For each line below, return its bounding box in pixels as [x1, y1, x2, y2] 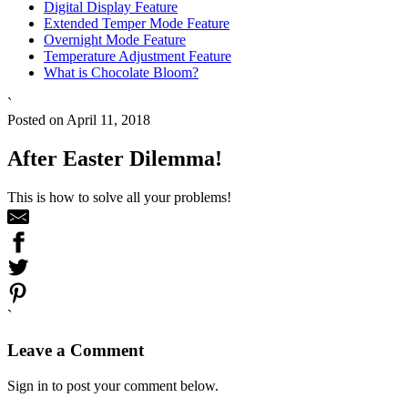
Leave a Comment [7, 341, 144, 361]
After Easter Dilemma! [7, 146, 222, 170]
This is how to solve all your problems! [7, 189, 231, 205]
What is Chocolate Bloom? [44, 64, 199, 80]
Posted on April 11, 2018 [7, 111, 150, 127]
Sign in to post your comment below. [7, 378, 219, 394]
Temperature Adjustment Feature [44, 47, 231, 64]
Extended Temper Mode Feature [44, 15, 229, 31]
